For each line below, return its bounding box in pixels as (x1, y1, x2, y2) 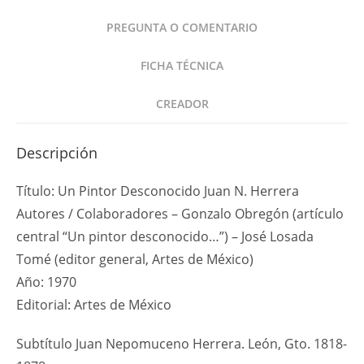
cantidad (15, 88, 63, 103)
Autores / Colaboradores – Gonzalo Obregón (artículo (16, 205, 344, 223)
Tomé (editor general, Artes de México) (16, 250, 253, 268)
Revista (15, 67, 54, 83)
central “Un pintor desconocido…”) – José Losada (16, 227, 314, 245)
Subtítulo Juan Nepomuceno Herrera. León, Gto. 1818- (16, 335, 347, 353)
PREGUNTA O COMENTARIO (106, 19, 258, 35)
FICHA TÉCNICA (141, 58, 223, 73)
